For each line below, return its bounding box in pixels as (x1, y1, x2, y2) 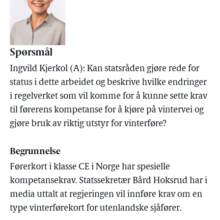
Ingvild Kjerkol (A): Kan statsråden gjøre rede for (10, 64, 199, 74)
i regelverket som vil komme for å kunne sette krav (10, 92, 207, 101)
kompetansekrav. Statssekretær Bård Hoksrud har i (10, 176, 207, 186)
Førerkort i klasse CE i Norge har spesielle (10, 163, 170, 172)
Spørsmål (10, 48, 53, 58)
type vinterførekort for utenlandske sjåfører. (10, 204, 182, 213)
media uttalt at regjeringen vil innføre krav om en (10, 190, 202, 199)
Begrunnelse (10, 147, 60, 157)
